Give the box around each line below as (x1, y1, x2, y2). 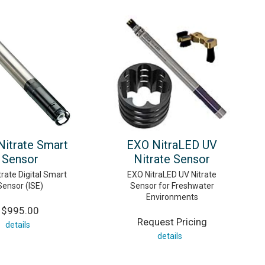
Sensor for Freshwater (130, 181, 214, 191)
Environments (146, 192, 198, 202)
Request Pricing (137, 216, 207, 228)
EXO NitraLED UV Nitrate (127, 170, 216, 180)
